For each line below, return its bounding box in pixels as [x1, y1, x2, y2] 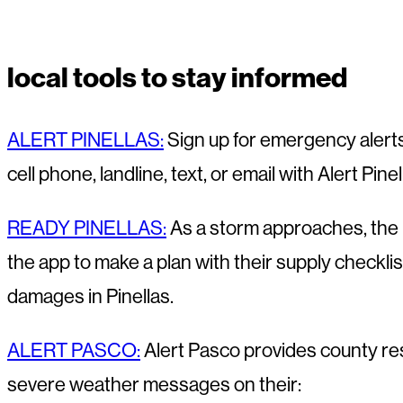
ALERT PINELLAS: [7, 129, 164, 152]
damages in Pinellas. [7, 285, 174, 309]
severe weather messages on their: [7, 373, 301, 397]
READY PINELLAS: [7, 217, 166, 240]
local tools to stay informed [7, 61, 347, 95]
